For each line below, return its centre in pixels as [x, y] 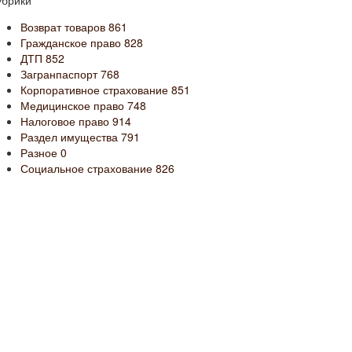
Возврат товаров [64, 27]
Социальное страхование [88, 168]
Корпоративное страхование [96, 90]
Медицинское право [74, 105]
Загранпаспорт [60, 74]
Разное [40, 152]
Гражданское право [72, 42]
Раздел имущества [71, 137]
